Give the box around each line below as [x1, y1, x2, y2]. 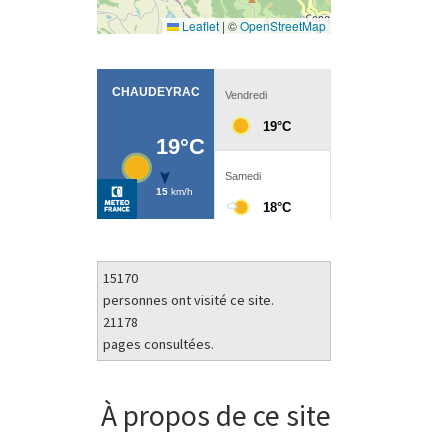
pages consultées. [102, 335, 214, 354]
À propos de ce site [101, 396, 331, 434]
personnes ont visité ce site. [102, 291, 274, 310]
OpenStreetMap [240, 16, 326, 34]
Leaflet [179, 16, 219, 34]
